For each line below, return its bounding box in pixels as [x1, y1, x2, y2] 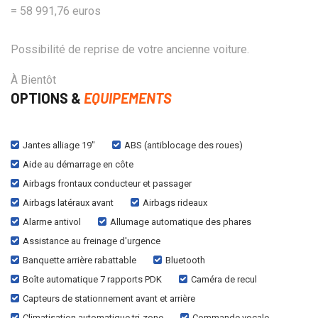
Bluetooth [165, 254, 205, 265]
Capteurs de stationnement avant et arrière [23, 292, 195, 304]
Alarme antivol [23, 216, 81, 227]
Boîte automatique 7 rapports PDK [23, 273, 162, 285]
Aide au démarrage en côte [23, 158, 133, 170]
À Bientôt [11, 72, 56, 87]
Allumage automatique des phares [110, 216, 251, 227]
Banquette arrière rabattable [23, 254, 136, 265]
